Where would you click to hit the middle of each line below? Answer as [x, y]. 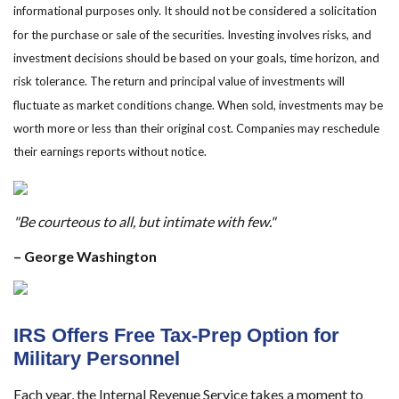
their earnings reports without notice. [110, 152]
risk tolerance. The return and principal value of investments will [179, 81]
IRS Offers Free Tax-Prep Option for [176, 335]
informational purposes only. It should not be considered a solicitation [195, 11]
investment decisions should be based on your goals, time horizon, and [196, 58]
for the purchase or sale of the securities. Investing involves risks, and [192, 34]
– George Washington [85, 256]
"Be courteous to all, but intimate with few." [144, 221]
